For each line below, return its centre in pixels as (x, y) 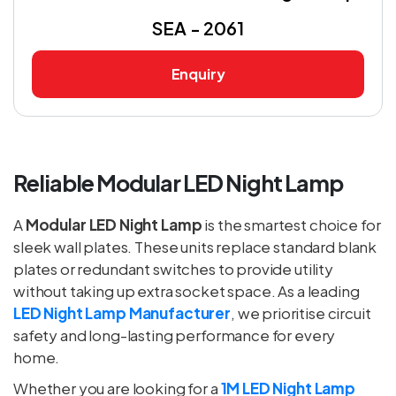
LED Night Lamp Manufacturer (122, 313)
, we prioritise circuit (301, 313)
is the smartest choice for (291, 225)
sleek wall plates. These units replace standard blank (195, 247)
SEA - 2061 (198, 28)
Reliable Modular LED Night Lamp (178, 183)
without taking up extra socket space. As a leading (187, 291)
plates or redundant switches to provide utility (173, 269)
